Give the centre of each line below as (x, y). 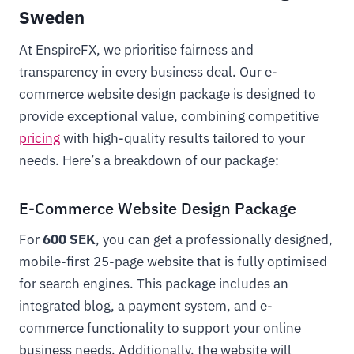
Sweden (52, 17)
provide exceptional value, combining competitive (169, 116)
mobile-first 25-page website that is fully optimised (173, 262)
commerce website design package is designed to (168, 94)
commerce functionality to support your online (160, 328)
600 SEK (68, 239)
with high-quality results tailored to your (183, 138)
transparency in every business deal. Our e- (148, 72)
